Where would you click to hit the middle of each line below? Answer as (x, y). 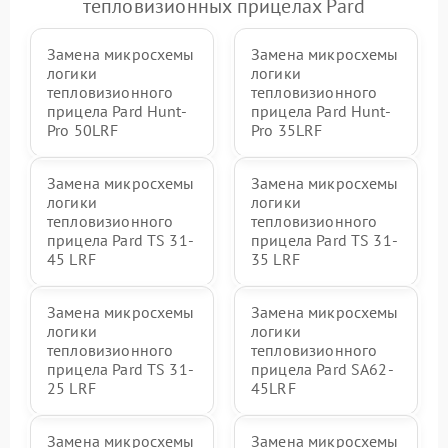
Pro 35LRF (287, 130)
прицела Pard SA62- (322, 369)
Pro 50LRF (83, 130)
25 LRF (71, 388)
